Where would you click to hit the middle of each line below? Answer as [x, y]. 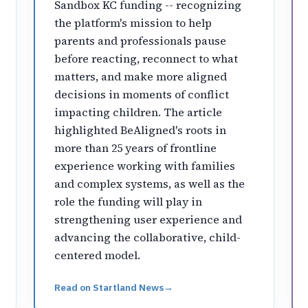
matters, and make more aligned [141, 76]
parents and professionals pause [141, 40]
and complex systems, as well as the [150, 183]
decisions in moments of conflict [142, 94]
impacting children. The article [139, 112]
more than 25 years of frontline [136, 147]
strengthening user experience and [148, 219]
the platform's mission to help [133, 22]
